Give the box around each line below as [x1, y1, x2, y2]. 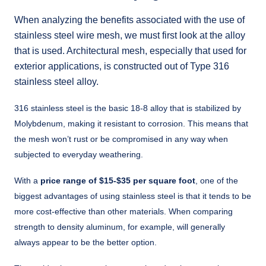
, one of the [195, 175, 238, 185]
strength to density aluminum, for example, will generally [14, 221, 225, 232]
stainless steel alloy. [14, 76, 99, 87]
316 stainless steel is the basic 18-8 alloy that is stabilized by [14, 103, 241, 113]
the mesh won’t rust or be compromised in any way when [14, 134, 228, 144]
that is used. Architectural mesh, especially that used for [14, 45, 246, 56]
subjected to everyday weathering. [14, 149, 143, 159]
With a [14, 175, 40, 185]
